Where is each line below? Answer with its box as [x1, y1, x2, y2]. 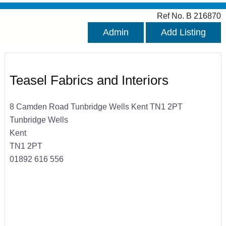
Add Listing [161, 27, 206, 38]
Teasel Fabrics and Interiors [9, 73, 168, 88]
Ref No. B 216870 [157, 11, 221, 21]
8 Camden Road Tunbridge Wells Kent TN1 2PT [9, 101, 183, 111]
